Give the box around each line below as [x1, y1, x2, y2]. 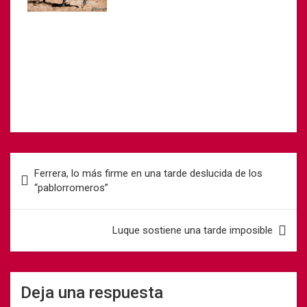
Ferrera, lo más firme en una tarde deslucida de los [34, 167, 262, 180]
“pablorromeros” [34, 182, 108, 195]
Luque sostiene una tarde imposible [112, 224, 273, 237]
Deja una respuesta [21, 283, 163, 303]
